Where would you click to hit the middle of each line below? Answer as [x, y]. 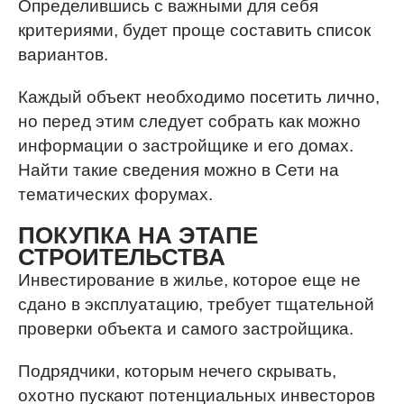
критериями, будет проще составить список [194, 30]
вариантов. [63, 55]
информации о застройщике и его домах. [186, 146]
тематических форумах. [115, 194]
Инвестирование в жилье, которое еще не [189, 280]
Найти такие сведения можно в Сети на [179, 170]
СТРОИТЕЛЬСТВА [122, 257]
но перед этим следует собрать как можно [189, 121]
